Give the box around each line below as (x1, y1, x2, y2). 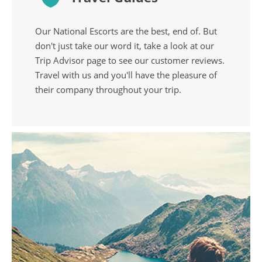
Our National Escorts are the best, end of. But (35, 25, 217, 37)
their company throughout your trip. (35, 83, 181, 95)
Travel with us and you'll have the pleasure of (35, 68, 217, 81)
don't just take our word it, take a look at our (35, 39, 214, 51)
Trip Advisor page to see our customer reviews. (35, 54, 225, 66)
